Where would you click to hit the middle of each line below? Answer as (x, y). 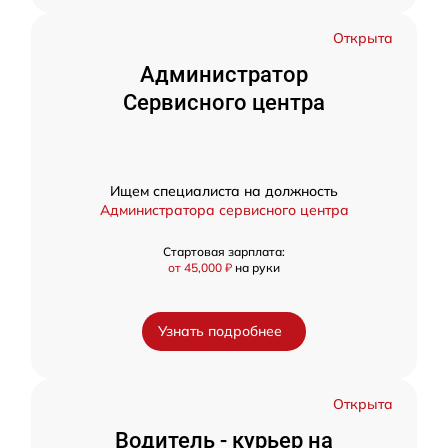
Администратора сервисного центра (224, 210)
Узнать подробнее (220, 331)
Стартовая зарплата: (224, 251)
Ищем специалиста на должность (224, 191)
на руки (257, 267)
